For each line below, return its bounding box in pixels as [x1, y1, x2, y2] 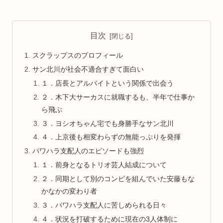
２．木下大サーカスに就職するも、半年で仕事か [41, 93, 195, 101]
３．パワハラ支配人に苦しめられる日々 [41, 201, 167, 209]
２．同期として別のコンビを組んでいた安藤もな [41, 175, 195, 183]
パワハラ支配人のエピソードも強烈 [32, 147, 144, 155]
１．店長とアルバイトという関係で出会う [41, 79, 174, 87]
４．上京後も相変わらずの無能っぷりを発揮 [41, 133, 181, 141]
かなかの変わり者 [41, 187, 97, 196]
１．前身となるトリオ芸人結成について [41, 161, 167, 169]
